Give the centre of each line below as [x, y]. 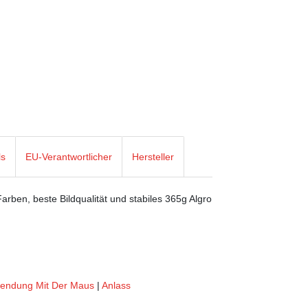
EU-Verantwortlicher [69, 156]
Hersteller [153, 156]
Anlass [116, 285]
